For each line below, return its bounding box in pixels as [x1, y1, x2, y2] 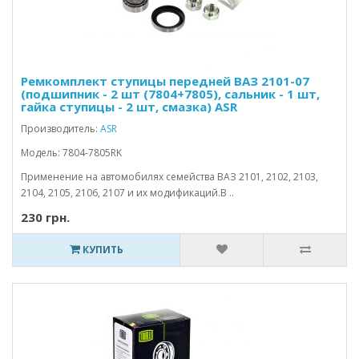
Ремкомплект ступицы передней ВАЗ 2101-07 [21, 73, 309, 89]
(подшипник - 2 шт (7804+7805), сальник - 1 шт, [21, 86, 320, 102]
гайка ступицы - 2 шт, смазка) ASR [21, 99, 237, 115]
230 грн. [21, 209, 70, 225]
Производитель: [21, 122, 100, 135]
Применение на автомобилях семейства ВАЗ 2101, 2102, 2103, [21, 170, 318, 184]
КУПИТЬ [79, 243, 123, 256]
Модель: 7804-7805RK [21, 146, 122, 159]
